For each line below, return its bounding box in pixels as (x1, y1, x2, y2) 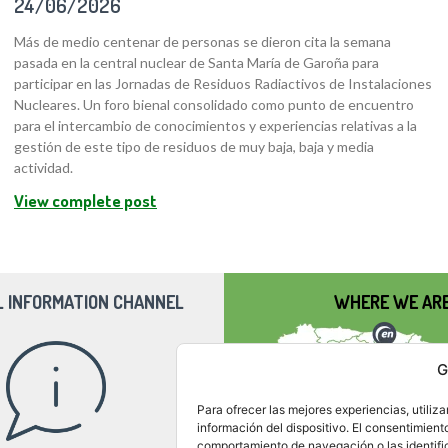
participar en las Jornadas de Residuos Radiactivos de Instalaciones (14, 75, 432, 93)
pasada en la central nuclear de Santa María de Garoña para (14, 54, 379, 72)
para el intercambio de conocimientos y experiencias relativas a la (14, 117, 417, 135)
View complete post (14, 190, 157, 212)
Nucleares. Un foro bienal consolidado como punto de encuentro (14, 96, 414, 114)
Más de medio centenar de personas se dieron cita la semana (14, 33, 391, 51)
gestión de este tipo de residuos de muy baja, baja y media (14, 138, 374, 156)
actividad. (14, 159, 73, 177)
